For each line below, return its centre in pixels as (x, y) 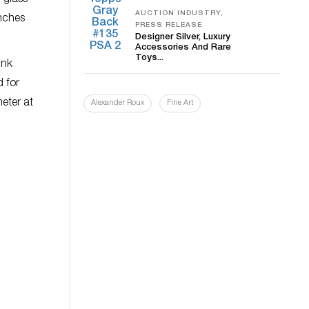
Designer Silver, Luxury (183, 38)
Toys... (149, 58)
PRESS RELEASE (169, 26)
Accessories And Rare (183, 48)
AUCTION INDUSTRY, (179, 14)
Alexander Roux (118, 103)
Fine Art (180, 103)
